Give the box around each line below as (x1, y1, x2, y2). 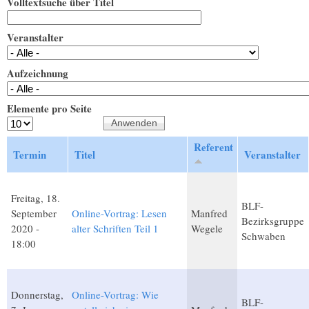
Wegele (191, 221, 223, 235)
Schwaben (241, 228, 286, 243)
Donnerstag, (11, 287, 63, 301)
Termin (13, 146, 46, 162)
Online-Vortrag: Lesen (72, 206, 167, 220)
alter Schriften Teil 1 (72, 221, 159, 235)
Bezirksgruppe (241, 213, 304, 228)
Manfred (191, 206, 228, 220)
